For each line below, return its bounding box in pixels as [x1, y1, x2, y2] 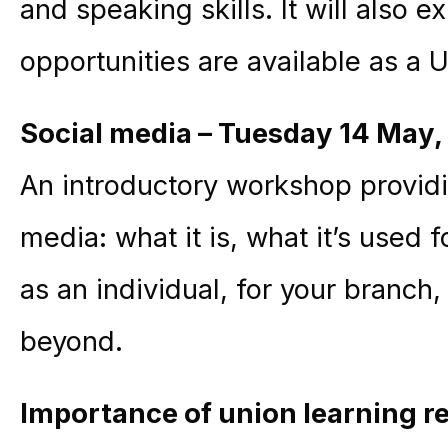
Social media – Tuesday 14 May [20, 116, 434, 150]
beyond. [20, 324, 123, 358]
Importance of [20, 396, 218, 430]
